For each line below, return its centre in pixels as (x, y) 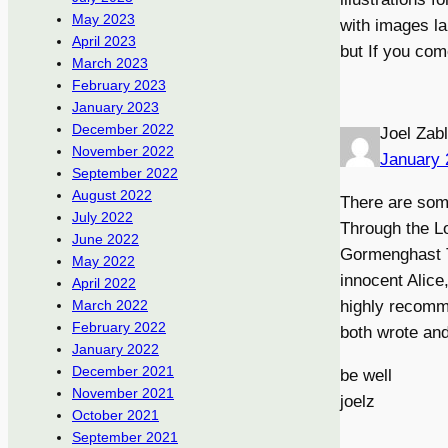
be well (366, 375)
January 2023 (115, 107)
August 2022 (112, 195)
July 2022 (102, 217)
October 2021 (115, 415)
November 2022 (123, 151)
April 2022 (104, 283)
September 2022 (125, 173)
